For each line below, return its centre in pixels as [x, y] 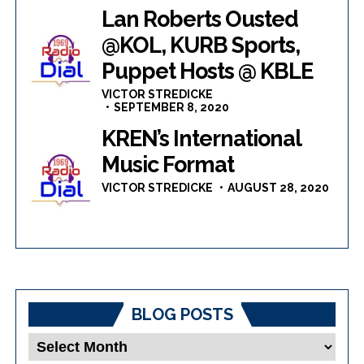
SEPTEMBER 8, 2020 [172, 107]
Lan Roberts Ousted [200, 19]
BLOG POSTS [182, 314]
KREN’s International [201, 138]
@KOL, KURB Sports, [201, 45]
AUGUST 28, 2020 [279, 187]
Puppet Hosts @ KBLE [208, 71]
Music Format [168, 164]
